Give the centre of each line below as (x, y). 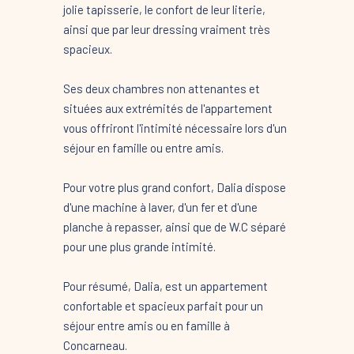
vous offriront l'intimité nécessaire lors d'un (175, 128)
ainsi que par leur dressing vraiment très (166, 29)
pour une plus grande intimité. (139, 246)
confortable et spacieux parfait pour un (163, 305)
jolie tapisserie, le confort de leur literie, (164, 9)
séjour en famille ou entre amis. (143, 147)
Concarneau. (95, 345)
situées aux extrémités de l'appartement (168, 108)
